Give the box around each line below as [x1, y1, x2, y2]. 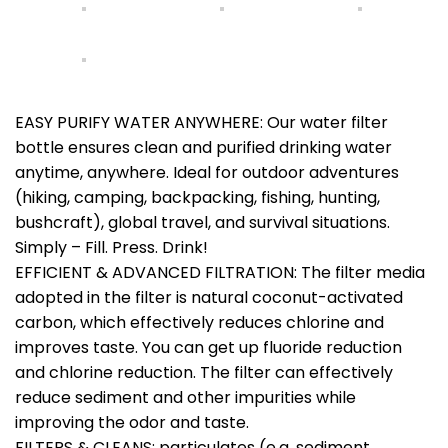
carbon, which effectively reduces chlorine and [15, 310, 384, 334]
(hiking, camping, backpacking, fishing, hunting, [15, 185, 380, 209]
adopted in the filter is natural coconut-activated [15, 285, 403, 309]
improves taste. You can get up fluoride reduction [15, 335, 402, 359]
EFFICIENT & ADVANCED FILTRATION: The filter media [15, 260, 425, 284]
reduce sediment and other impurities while [15, 385, 356, 409]
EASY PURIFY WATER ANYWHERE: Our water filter [15, 110, 388, 134]
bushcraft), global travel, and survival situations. [15, 210, 390, 234]
